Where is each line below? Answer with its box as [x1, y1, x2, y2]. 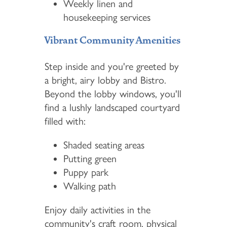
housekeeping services [63, 11, 151, 24]
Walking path [63, 179, 117, 192]
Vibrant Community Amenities [44, 34, 181, 47]
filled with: [44, 115, 86, 127]
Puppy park [63, 166, 109, 178]
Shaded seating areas [63, 138, 145, 151]
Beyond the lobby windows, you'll [44, 87, 181, 100]
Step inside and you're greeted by [44, 60, 179, 72]
